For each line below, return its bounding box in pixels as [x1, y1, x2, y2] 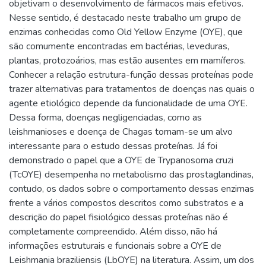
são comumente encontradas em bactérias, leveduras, [9, 39, 229, 53]
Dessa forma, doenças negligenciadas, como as [9, 110, 202, 124]
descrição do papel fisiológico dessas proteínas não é [9, 210, 228, 224]
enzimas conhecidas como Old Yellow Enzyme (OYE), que [9, 25, 243, 39]
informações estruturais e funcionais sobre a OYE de [9, 239, 221, 252]
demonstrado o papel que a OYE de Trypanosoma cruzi [9, 153, 233, 167]
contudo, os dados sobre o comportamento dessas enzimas [9, 182, 254, 195]
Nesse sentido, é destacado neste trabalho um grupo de [9, 11, 241, 24]
